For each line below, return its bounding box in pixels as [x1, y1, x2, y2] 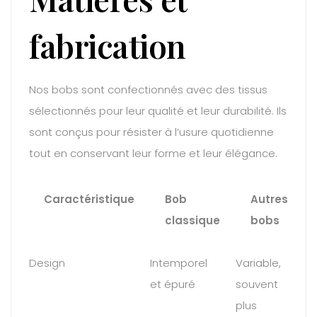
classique [165, 212, 221, 228]
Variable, [236, 255, 281, 270]
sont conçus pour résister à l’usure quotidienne [29, 125, 274, 140]
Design [29, 255, 65, 270]
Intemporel [150, 255, 207, 270]
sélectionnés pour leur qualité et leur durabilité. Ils [29, 103, 287, 119]
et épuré [150, 276, 195, 292]
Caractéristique [44, 191, 135, 207]
